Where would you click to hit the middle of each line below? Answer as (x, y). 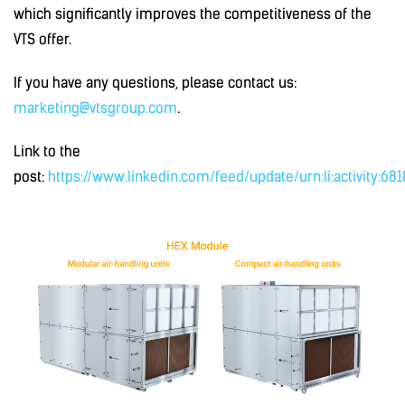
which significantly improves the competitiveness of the (193, 14)
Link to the (47, 151)
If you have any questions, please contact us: (155, 83)
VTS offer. (42, 39)
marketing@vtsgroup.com (95, 108)
